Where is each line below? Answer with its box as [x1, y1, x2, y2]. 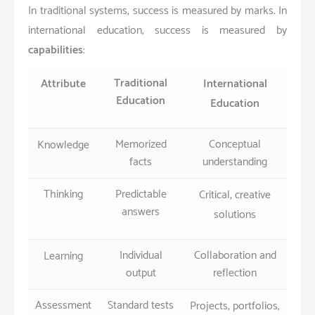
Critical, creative [199, 185, 271, 205]
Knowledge [37, 135, 89, 155]
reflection [213, 263, 257, 283]
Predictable [115, 184, 167, 204]
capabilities [28, 40, 83, 60]
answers [122, 202, 160, 221]
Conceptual [209, 134, 261, 154]
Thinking [44, 184, 83, 204]
